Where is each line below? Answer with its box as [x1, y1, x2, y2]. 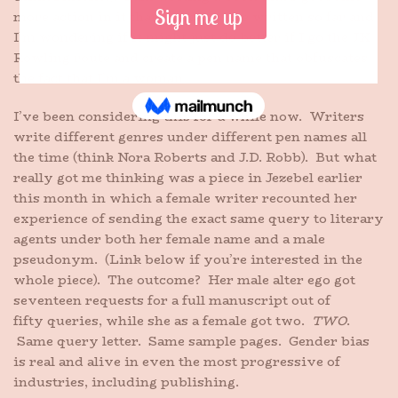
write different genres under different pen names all [13, 127, 367, 147]
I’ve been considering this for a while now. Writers [13, 107, 364, 126]
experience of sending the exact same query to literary [13, 209, 384, 228]
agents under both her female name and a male [13, 229, 325, 249]
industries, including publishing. [13, 372, 239, 392]
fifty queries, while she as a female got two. [13, 311, 312, 330]
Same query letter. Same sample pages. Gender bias [13, 331, 370, 351]
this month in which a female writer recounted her [13, 188, 357, 208]
